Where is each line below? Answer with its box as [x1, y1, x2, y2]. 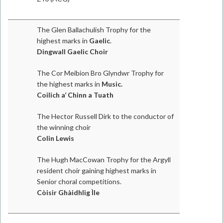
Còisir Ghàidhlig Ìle [37, 188, 100, 197]
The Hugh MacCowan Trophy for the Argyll [37, 155, 171, 164]
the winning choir [37, 123, 91, 131]
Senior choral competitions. [37, 177, 121, 186]
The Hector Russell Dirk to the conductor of [37, 112, 174, 120]
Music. [100, 80, 122, 88]
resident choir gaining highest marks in [37, 166, 156, 175]
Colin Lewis [37, 134, 74, 142]
